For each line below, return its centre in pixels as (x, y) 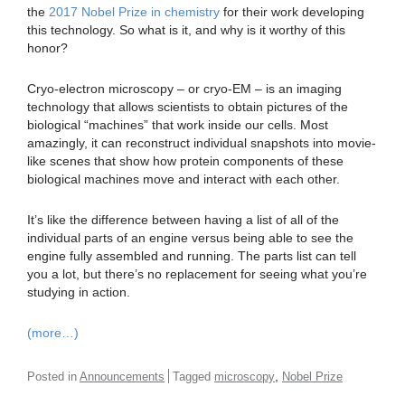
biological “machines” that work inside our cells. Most (178, 124)
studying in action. (79, 292)
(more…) (53, 332)
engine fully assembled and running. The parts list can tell (192, 255)
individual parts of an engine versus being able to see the (190, 237)
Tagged (193, 376)
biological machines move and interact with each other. (184, 179)
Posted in (53, 376)
